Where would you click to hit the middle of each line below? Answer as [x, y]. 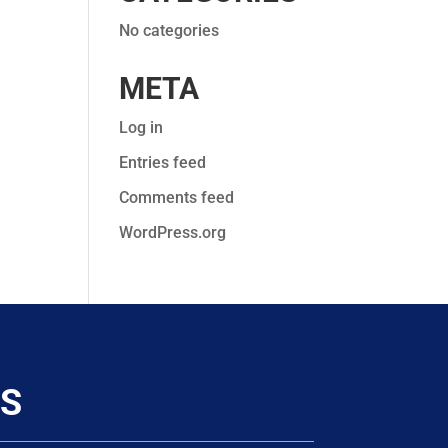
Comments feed [177, 197]
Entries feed [163, 162]
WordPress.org [173, 232]
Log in [141, 127]
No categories [169, 30]
